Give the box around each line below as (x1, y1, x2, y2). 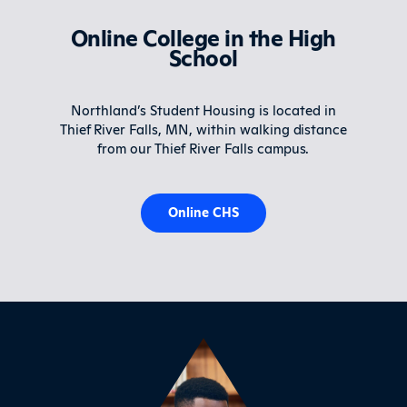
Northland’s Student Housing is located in (71, 99, 336, 119)
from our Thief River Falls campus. (97, 137, 310, 157)
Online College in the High (70, 21, 336, 52)
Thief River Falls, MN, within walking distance (59, 118, 348, 138)
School (168, 41, 238, 72)
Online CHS (168, 202, 239, 220)
